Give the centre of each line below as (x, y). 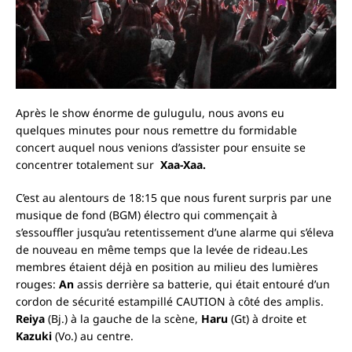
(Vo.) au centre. (93, 336)
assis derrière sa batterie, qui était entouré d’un (202, 284)
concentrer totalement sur (88, 165)
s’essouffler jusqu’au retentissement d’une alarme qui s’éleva (175, 233)
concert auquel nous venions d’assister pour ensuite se (161, 148)
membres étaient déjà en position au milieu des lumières (167, 267)
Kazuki (34, 336)
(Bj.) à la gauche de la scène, (123, 319)
